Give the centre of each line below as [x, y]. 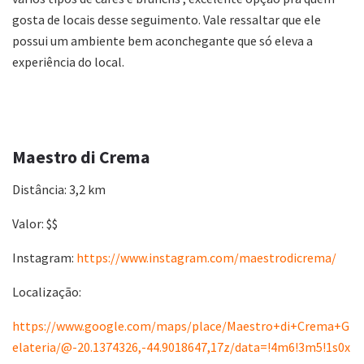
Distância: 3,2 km [59, 189]
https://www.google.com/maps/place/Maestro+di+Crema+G [181, 325]
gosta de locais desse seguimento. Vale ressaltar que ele [167, 20]
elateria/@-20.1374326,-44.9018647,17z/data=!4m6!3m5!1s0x [181, 347]
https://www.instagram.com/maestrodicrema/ [206, 257]
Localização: [47, 291]
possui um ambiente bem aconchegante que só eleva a [162, 41]
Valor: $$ [35, 223]
